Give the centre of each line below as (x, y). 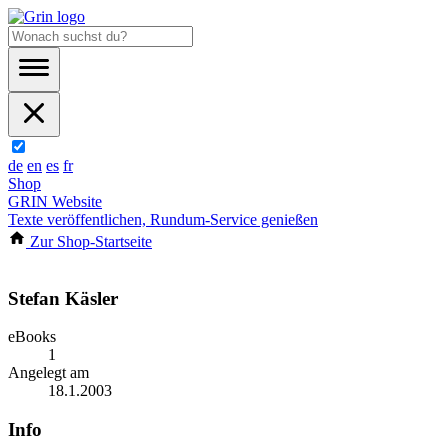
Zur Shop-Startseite (89, 241)
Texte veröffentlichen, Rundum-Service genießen (163, 219)
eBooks (32, 337)
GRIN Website (55, 201)
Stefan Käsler (63, 298)
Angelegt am (48, 373)
